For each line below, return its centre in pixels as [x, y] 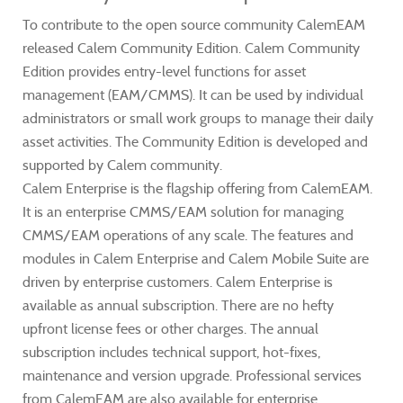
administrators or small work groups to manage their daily [198, 118]
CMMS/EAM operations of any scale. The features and [188, 235]
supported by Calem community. [122, 165]
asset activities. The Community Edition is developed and [195, 142]
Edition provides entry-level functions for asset [164, 72]
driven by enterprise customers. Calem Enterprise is [178, 282]
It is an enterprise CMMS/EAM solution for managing [183, 212]
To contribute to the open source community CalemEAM [194, 25]
